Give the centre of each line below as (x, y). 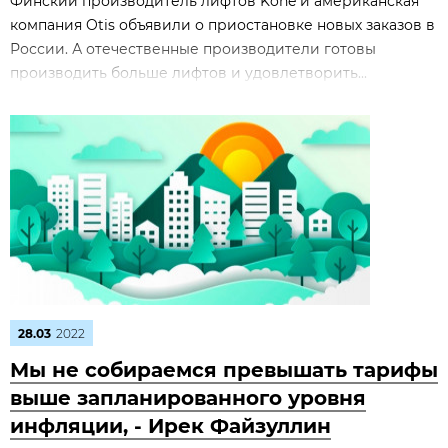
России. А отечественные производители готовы (193, 49)
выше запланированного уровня (188, 398)
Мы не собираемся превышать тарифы (224, 370)
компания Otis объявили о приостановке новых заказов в (222, 25)
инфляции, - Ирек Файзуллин (170, 426)
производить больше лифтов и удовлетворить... (188, 73)
